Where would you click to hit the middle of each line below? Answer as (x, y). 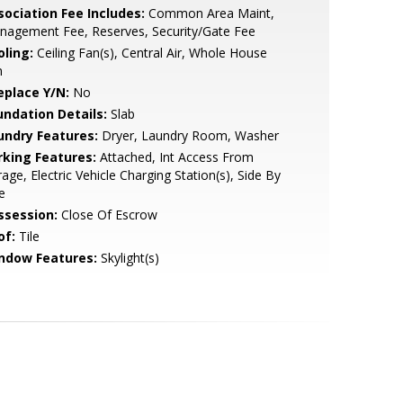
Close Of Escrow (107, 215)
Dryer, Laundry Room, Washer (188, 135)
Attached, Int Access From (175, 157)
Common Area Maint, (209, 13)
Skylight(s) (128, 258)
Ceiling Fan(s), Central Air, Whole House (150, 53)
